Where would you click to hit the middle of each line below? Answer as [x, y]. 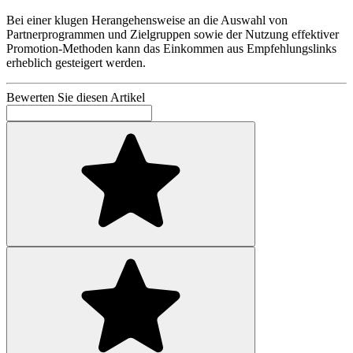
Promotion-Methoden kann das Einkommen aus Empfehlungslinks [171, 49]
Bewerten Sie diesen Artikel [76, 98]
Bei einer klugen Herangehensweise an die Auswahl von [147, 20]
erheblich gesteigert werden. [76, 63]
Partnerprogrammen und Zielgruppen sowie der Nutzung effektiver [173, 35]
